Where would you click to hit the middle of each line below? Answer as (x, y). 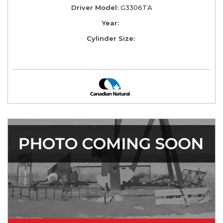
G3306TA (135, 7)
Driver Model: (95, 7)
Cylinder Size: (111, 38)
